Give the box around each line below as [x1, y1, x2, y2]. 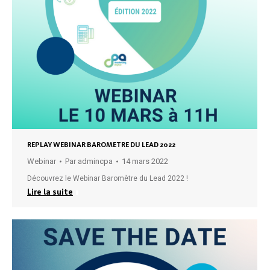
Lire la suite [27, 187, 73, 196]
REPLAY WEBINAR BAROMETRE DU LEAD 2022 [27, 140, 175, 149]
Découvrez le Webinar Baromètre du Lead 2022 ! [27, 174, 188, 183]
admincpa [78, 157, 113, 166]
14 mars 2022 [122, 157, 168, 166]
